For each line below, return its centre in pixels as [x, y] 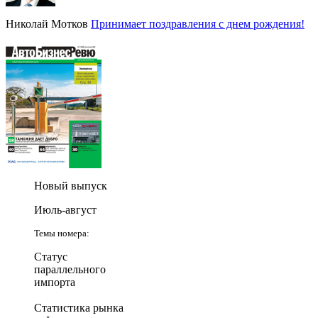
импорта [55, 282]
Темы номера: [62, 233]
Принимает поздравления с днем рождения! [198, 23]
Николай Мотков [47, 23]
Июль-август [65, 209]
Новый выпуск [71, 185]
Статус [51, 256]
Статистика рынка [79, 307]
